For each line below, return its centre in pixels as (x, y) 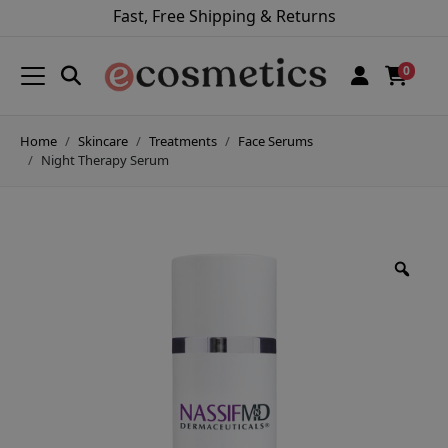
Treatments (183, 140)
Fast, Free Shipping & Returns (224, 16)
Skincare (103, 140)
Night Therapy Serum (105, 159)
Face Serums (275, 140)
